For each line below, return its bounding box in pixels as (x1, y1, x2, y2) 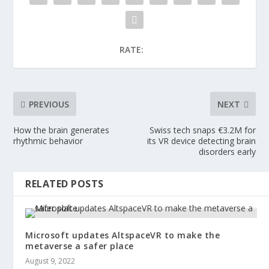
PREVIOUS (29, 98, 70, 110)
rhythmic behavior (13, 135, 83, 147)
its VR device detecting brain (147, 135, 256, 147)
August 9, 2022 (25, 256, 76, 267)
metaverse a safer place (25, 240, 134, 252)
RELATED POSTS (25, 177, 104, 191)
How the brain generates (13, 124, 110, 136)
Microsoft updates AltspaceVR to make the (25, 229, 220, 241)
